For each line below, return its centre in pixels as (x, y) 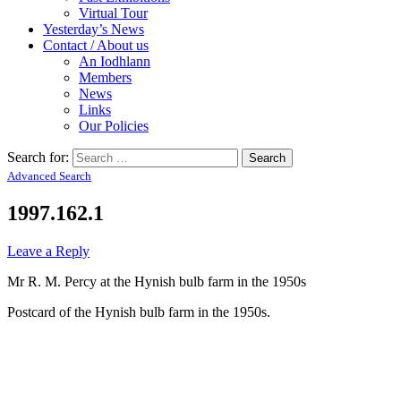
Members (105, 77)
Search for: (38, 157)
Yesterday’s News (94, 29)
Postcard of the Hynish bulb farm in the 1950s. (139, 311)
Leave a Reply (48, 251)
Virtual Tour (113, 13)
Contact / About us (96, 45)
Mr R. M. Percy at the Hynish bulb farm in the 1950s (157, 281)
